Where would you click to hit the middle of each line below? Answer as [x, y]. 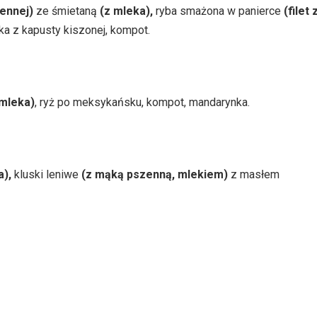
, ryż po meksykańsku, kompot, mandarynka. [142, 102]
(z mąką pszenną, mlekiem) [155, 174]
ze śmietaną [67, 11]
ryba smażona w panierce [218, 11]
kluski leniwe [46, 174]
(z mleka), [128, 11]
